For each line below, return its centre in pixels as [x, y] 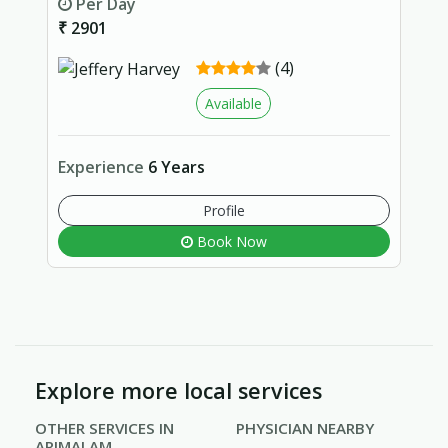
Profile [224, 210]
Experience [102, 166]
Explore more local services [178, 391]
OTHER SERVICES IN [104, 428]
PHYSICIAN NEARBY [305, 428]
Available [233, 103]
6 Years [176, 166]
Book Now [230, 241]
